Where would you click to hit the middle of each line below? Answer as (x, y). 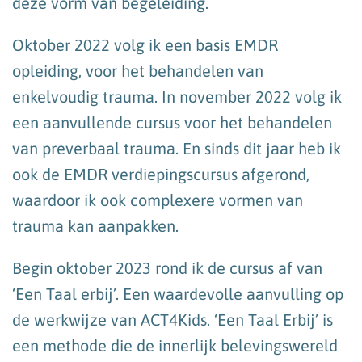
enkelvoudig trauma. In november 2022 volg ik (177, 96)
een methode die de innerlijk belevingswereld (175, 345)
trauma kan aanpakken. (95, 225)
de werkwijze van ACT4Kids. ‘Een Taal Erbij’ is (173, 319)
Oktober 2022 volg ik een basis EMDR (145, 44)
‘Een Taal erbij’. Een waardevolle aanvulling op (178, 293)
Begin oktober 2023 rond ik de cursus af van (167, 267)
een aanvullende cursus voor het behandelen (172, 122)
